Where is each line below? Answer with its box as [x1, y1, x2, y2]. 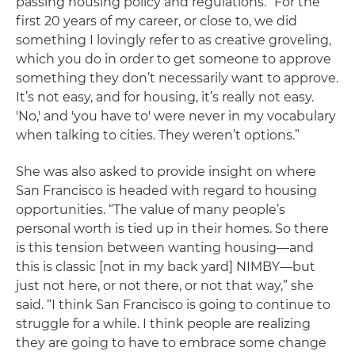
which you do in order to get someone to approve [16, 52, 331, 67]
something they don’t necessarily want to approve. [16, 71, 338, 86]
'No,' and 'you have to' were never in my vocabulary [16, 109, 336, 124]
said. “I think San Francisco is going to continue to [16, 297, 330, 312]
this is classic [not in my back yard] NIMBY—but [16, 259, 315, 274]
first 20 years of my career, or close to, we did [16, 13, 297, 29]
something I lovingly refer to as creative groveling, [16, 32, 331, 48]
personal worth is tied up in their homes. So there [16, 221, 329, 236]
